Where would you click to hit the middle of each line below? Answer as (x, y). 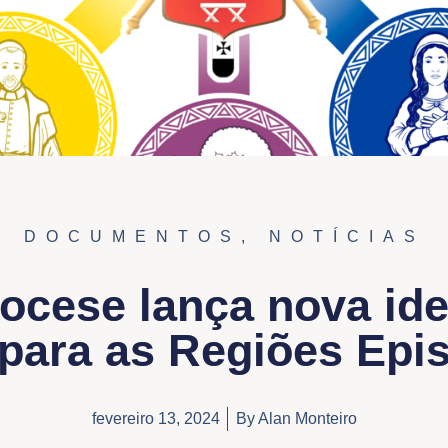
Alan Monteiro (305, 419)
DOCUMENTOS (132, 236)
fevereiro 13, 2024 (155, 419)
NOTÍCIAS (346, 236)
